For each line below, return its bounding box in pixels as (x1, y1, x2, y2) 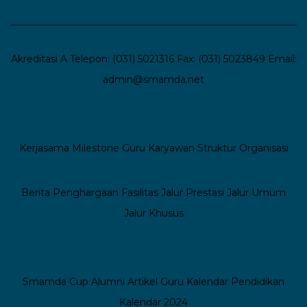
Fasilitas (121, 186, 158, 199)
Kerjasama (19, 141, 69, 154)
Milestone (71, 141, 119, 154)
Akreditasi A (10, 52, 67, 65)
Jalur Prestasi (161, 186, 224, 199)
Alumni (91, 275, 125, 288)
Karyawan (147, 141, 195, 154)
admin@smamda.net (103, 73, 204, 86)
